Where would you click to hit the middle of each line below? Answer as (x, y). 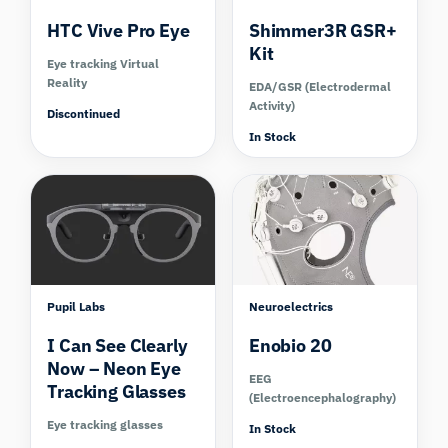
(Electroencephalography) (322, 397)
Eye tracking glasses (105, 424)
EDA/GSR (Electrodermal (320, 87)
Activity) (272, 106)
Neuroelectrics (291, 306)
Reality (67, 83)
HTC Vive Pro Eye (118, 31)
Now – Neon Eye (114, 368)
